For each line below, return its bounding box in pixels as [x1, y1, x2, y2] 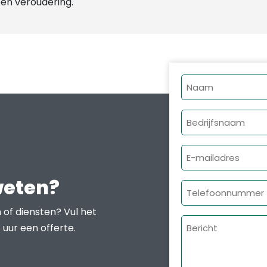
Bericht [180, 216, 218, 230]
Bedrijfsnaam [180, 110, 251, 125]
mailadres [180, 162, 234, 176]
